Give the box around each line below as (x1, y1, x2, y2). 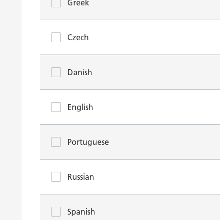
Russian (67, 172, 94, 182)
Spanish (67, 207, 95, 217)
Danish (67, 67, 92, 77)
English (67, 102, 93, 112)
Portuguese (67, 137, 109, 147)
